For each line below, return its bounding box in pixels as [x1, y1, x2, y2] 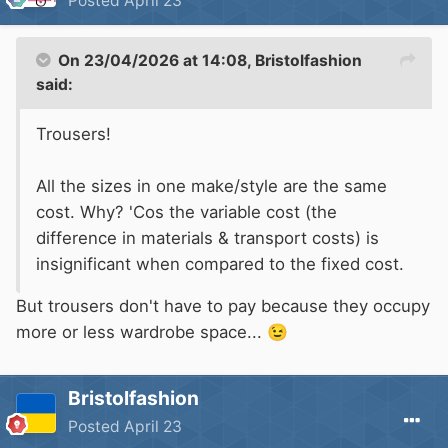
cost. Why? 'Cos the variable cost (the [36, 202, 337, 222]
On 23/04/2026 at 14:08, [58, 51, 255, 70]
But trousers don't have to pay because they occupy [16, 296, 430, 316]
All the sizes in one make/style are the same [36, 176, 387, 196]
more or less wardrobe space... [16, 322, 267, 342]
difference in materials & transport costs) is [36, 228, 379, 248]
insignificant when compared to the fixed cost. [36, 254, 404, 274]
